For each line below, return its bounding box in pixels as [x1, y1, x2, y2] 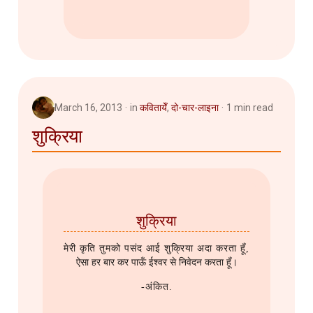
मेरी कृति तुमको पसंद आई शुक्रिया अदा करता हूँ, [64, 243, 249, 254]
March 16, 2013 [54, 102, 122, 114]
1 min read [226, 102, 273, 114]
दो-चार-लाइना [171, 102, 219, 114]
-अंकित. [140, 282, 173, 293]
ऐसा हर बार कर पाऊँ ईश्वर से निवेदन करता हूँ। [75, 257, 238, 268]
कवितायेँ [140, 102, 167, 114]
